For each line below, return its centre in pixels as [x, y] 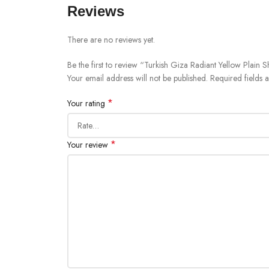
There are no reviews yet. [111, 39]
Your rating [87, 103]
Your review [89, 144]
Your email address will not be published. [138, 78]
